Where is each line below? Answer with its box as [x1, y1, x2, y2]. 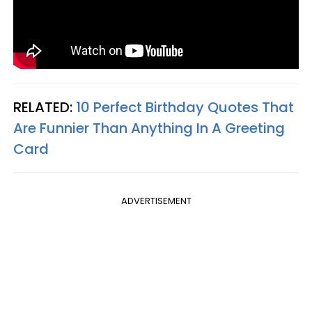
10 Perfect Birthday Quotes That [76, 97, 294, 117]
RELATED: [13, 97, 76, 117]
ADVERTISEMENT [120, 194, 192, 208]
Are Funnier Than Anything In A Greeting [13, 118, 285, 138]
